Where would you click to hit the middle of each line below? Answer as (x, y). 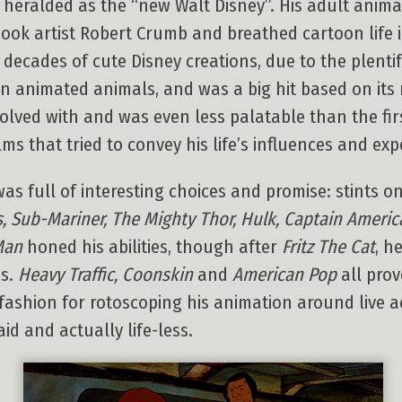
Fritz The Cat (328, 247)
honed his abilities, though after (152, 247)
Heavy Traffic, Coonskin (105, 275)
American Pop (284, 275)
